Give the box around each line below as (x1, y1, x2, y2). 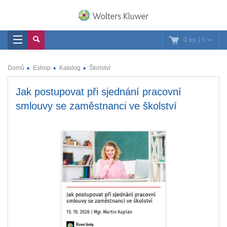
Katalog (59, 64, 81, 71)
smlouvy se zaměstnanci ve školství (16, 100, 177, 111)
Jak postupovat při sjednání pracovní (16, 86, 181, 97)
